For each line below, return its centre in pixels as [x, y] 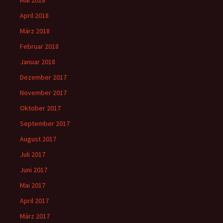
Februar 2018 [39, 47]
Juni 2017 [34, 170]
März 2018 [35, 31]
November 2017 [43, 93]
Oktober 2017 [40, 108]
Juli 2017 [33, 155]
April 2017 [34, 201]
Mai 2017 [33, 185]
